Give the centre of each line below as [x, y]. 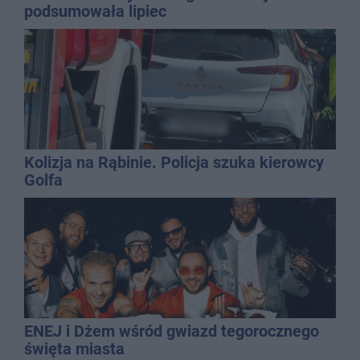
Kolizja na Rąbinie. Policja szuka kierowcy [174, 162]
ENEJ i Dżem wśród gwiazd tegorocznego [172, 331]
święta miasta [74, 348]
